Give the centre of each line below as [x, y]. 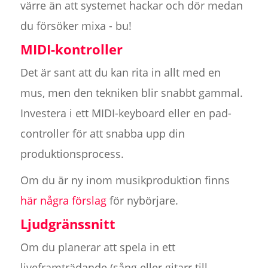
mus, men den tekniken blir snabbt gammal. [131, 93]
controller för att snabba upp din [102, 134]
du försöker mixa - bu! [76, 26]
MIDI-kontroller [71, 49]
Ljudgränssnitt [68, 224]
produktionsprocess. [72, 154]
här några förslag [63, 201]
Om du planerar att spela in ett [98, 247]
